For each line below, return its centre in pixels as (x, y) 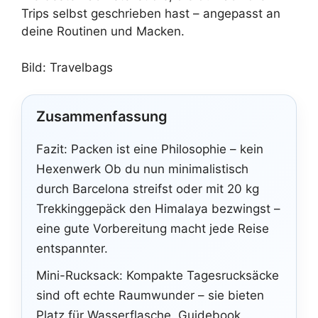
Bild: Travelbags (67, 67)
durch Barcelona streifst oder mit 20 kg (148, 189)
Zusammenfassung (102, 116)
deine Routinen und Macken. (103, 31)
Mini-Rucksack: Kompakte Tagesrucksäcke (158, 275)
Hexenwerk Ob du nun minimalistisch (142, 169)
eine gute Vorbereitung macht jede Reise (153, 229)
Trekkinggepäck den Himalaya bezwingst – (158, 209)
